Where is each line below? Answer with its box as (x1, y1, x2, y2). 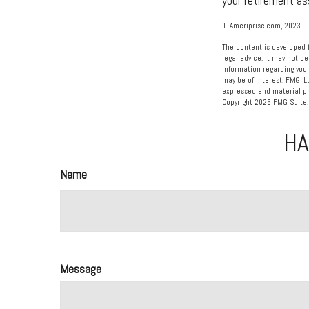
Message (60, 261, 101, 277)
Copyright (222, 97, 255, 108)
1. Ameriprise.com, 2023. (222, 21, 302, 31)
